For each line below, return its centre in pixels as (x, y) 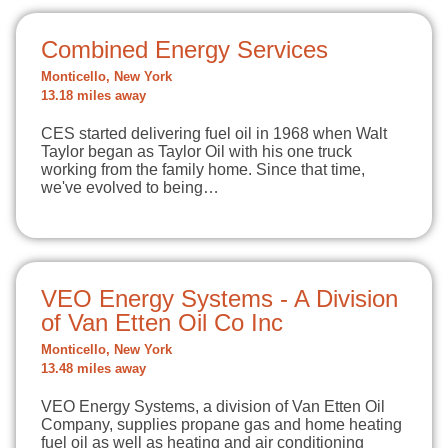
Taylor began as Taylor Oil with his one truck (196, 151)
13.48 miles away (93, 369)
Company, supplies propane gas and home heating (221, 424)
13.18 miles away (93, 96)
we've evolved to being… (130, 187)
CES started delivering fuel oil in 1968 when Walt (214, 133)
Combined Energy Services (184, 49)
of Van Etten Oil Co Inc (162, 322)
